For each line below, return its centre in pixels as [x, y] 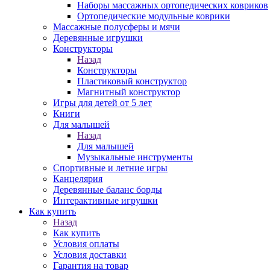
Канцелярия [78, 179]
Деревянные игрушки [98, 38]
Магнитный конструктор [129, 92]
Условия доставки [90, 255]
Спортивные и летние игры [110, 168]
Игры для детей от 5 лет [102, 103]
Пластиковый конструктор [132, 81]
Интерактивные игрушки [105, 200]
